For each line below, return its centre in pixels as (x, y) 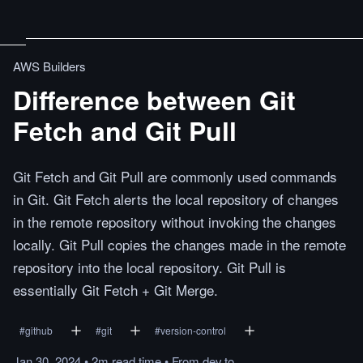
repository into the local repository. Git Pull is (149, 267)
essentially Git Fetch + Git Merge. (115, 290)
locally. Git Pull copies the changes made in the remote (179, 244)
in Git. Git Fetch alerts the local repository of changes (176, 199)
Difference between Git (154, 100)
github (39, 330)
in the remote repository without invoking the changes (175, 222)
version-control (193, 330)
